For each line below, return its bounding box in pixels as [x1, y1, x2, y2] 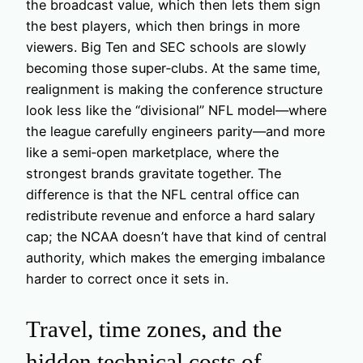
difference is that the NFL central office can [26, 186, 300, 203]
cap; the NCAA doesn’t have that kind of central [26, 228, 327, 245]
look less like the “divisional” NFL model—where [26, 101, 327, 118]
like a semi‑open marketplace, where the [26, 143, 279, 160]
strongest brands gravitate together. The [26, 164, 281, 181]
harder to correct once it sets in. [26, 270, 228, 287]
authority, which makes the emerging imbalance [26, 249, 325, 266]
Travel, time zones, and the [26, 316, 282, 342]
